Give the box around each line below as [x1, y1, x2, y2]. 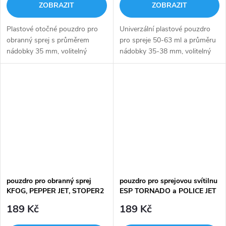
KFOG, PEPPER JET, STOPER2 [7, 186, 104, 196]
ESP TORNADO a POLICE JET [119, 186, 216, 196]
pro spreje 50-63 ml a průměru [119, 35, 216, 45]
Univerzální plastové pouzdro [119, 24, 210, 34]
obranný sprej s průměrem [7, 35, 89, 45]
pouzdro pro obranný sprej [7, 176, 91, 186]
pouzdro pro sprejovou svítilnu [119, 176, 217, 186]
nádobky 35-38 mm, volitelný [119, 46, 211, 56]
